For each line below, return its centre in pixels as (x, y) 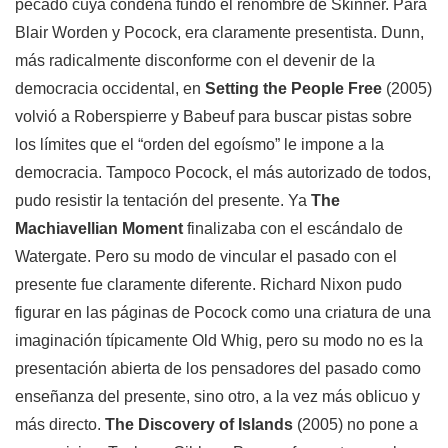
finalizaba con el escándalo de (293, 229)
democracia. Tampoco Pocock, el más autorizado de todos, (223, 173)
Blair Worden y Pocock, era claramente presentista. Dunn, (219, 33)
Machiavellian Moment (99, 229)
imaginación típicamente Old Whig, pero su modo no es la (219, 341)
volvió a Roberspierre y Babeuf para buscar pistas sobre (213, 117)
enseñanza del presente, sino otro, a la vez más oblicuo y (217, 397)
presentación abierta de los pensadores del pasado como (218, 369)
